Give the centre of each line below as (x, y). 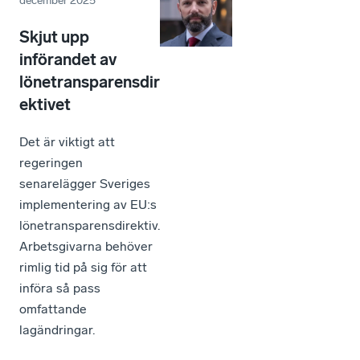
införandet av (68, 60)
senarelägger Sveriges (85, 184)
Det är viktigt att (67, 142)
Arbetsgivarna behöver (86, 247)
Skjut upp (54, 37)
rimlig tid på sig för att (83, 268)
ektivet (45, 105)
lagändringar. (57, 330)
